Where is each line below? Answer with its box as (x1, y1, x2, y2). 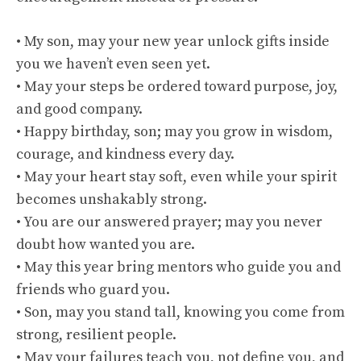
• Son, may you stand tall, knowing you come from (16, 303, 345, 322)
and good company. (16, 100, 143, 118)
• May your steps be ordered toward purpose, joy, (16, 77, 338, 96)
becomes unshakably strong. (16, 190, 207, 209)
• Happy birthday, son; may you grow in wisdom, (16, 122, 333, 141)
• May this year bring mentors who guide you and (16, 258, 341, 276)
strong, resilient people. (16, 326, 176, 344)
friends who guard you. (16, 280, 170, 299)
